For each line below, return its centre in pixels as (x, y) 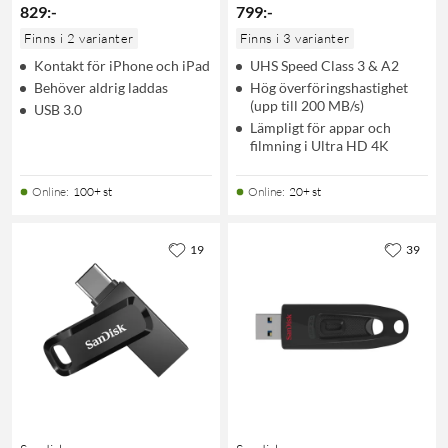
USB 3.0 (58, 109)
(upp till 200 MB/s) (307, 105)
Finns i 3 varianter (295, 37)
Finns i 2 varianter (79, 37)
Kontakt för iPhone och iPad (122, 65)
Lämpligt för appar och (320, 127)
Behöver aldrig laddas (101, 87)
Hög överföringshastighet (329, 87)
